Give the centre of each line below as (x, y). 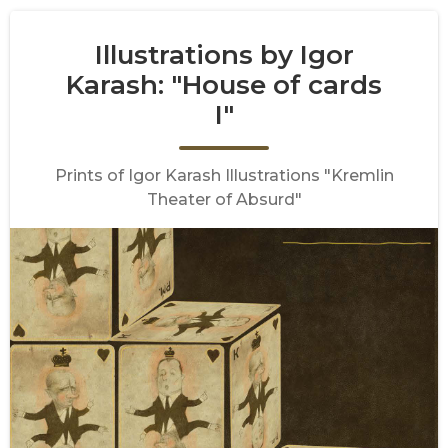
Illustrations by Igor (224, 55)
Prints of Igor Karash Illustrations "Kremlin (224, 175)
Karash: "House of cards (224, 85)
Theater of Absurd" (224, 199)
